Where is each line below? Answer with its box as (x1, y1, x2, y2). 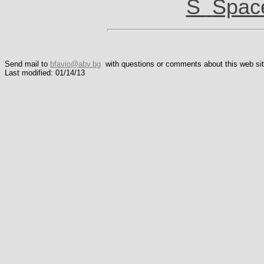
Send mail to (5, 60, 50, 69)
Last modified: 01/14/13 (5, 68, 85, 78)
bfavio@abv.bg (50, 60, 101, 69)
